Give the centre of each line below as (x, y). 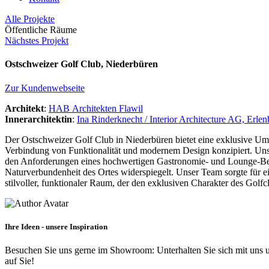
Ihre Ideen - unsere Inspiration (56, 226)
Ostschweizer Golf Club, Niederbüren (81, 64)
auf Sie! (20, 261)
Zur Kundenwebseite (45, 88)
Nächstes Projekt (37, 41)
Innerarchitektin (38, 119)
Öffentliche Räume (41, 30)
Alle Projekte (30, 19)
